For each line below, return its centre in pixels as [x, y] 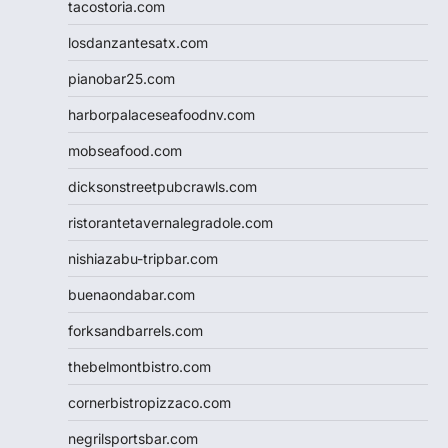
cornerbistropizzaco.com [149, 402]
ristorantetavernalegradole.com [170, 222]
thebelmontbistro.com [139, 366]
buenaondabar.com [131, 294]
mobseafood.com [125, 150]
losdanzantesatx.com [138, 42]
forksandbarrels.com [135, 330]
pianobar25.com [121, 78]
